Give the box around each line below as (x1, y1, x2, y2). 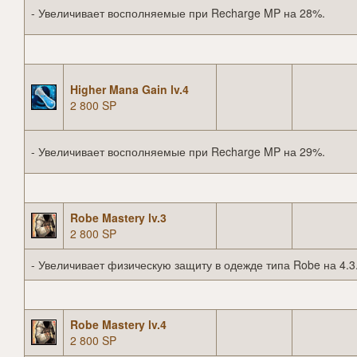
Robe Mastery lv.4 (70, 316, 167, 333)
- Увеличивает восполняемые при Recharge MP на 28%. (31, 5, 325, 22)
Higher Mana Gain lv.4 (70, 81, 189, 98)
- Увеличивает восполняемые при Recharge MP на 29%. (31, 143, 325, 160)
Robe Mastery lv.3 (70, 210, 167, 226)
